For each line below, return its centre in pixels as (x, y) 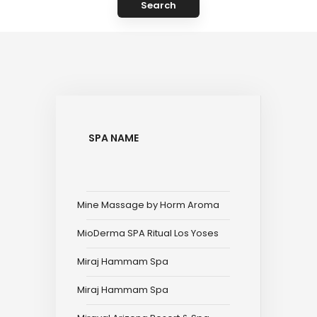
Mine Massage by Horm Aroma (148, 205)
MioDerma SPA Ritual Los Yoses (148, 233)
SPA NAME (114, 138)
